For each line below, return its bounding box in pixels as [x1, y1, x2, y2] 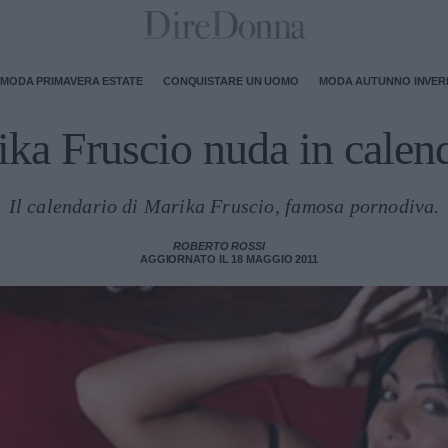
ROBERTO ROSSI [173, 240, 265, 252]
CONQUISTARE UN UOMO [162, 74, 299, 87]
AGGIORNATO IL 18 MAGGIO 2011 [139, 253, 319, 265]
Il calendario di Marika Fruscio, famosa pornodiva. [8, 195, 440, 217]
